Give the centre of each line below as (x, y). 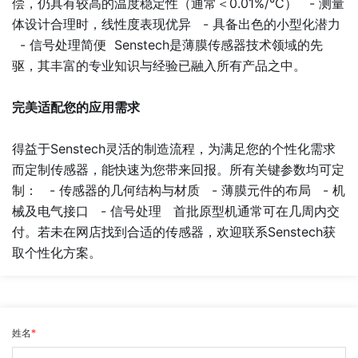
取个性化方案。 (57, 253)
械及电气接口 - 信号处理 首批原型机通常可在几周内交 (176, 211)
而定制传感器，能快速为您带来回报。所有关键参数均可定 (178, 169)
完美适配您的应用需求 (76, 107)
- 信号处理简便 (63, 45)
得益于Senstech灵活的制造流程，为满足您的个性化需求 (174, 149)
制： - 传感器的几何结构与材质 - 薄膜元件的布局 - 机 (179, 190)
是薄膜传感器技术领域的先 (246, 45)
